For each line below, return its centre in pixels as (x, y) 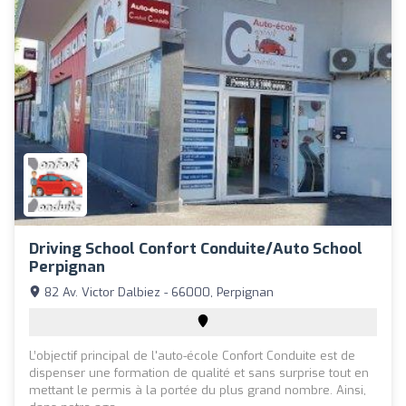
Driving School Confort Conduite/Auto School (196, 248)
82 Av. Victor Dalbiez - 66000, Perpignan (157, 292)
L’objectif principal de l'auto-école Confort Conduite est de (192, 355)
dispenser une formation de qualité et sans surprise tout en (199, 372)
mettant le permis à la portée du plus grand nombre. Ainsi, (198, 390)
